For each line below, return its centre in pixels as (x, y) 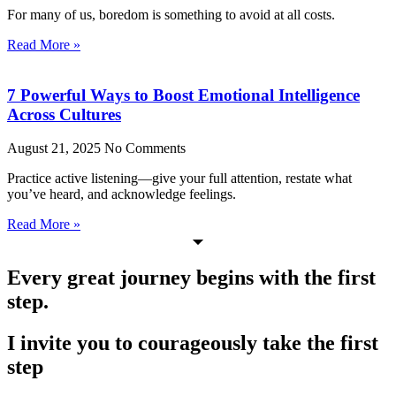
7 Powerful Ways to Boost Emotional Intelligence (183, 95)
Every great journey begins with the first (191, 278)
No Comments (145, 148)
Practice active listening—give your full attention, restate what (179, 179)
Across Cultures (64, 114)
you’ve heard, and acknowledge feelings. (122, 194)
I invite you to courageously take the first (193, 343)
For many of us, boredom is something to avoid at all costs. (171, 14)
